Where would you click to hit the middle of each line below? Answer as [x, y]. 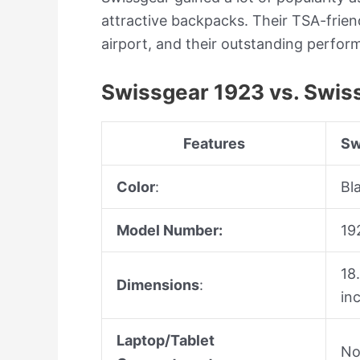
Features [214, 144]
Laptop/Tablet [166, 341]
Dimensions [158, 285]
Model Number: [170, 231]
